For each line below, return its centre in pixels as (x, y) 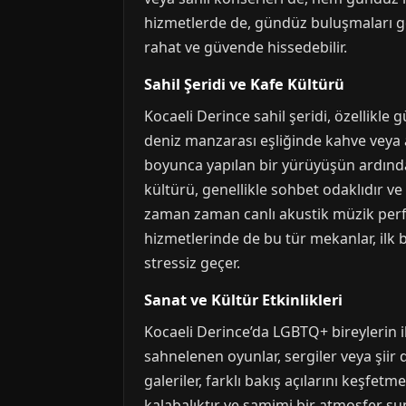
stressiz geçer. (192, 263)
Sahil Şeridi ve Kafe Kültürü (244, 84)
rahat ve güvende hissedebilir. (246, 47)
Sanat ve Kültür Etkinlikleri (243, 300)
